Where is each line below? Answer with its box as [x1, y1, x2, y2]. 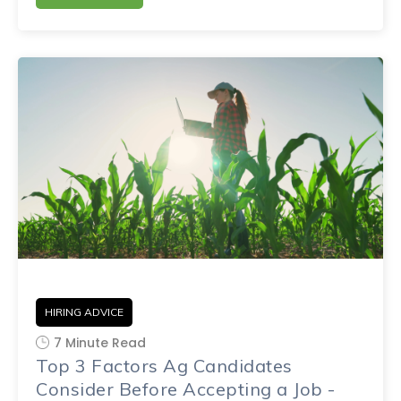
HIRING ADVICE [45, 305, 124, 319]
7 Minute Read [54, 334, 146, 352]
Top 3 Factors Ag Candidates [36, 354, 293, 377]
